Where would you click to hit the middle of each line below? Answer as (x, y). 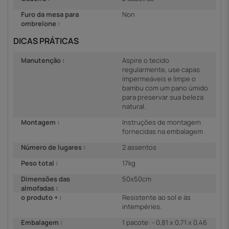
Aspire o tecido (146, 60)
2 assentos (139, 147)
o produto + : (41, 197)
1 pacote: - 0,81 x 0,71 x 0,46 (165, 222)
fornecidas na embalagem (163, 131)
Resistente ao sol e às (156, 197)
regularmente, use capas (161, 69)
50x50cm (137, 179)
